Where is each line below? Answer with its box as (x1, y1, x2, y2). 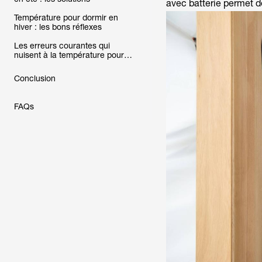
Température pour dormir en (14, 13, 118, 22)
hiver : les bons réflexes (14, 22, 102, 32)
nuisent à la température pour (14, 50, 124, 60)
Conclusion (14, 74, 56, 83)
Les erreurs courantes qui (14, 41, 110, 50)
